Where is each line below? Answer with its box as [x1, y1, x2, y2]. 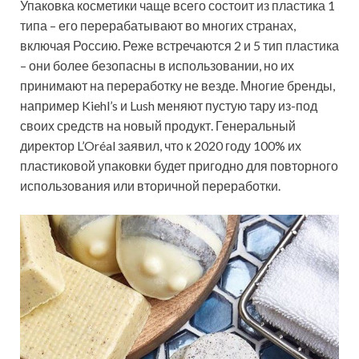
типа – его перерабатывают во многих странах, [20, 18, 296, 34]
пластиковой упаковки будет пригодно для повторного [20, 158, 338, 174]
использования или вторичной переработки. [20, 178, 280, 194]
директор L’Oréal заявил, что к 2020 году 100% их [20, 138, 301, 154]
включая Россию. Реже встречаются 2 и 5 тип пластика [20, 38, 339, 54]
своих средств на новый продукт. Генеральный [20, 118, 296, 134]
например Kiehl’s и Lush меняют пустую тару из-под [20, 98, 317, 114]
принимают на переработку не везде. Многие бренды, [20, 78, 335, 94]
